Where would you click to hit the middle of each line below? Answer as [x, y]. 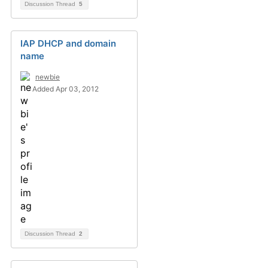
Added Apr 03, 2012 [66, 89]
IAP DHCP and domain [68, 43]
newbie [48, 77]
